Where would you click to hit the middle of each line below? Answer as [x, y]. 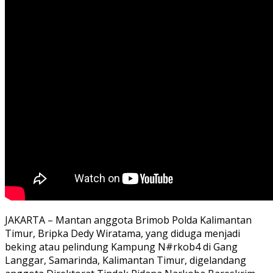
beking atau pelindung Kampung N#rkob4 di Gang [121, 246]
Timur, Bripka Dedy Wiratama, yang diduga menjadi [122, 233]
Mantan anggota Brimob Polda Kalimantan [154, 220]
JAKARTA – [30, 220]
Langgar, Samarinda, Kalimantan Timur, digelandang [126, 260]
